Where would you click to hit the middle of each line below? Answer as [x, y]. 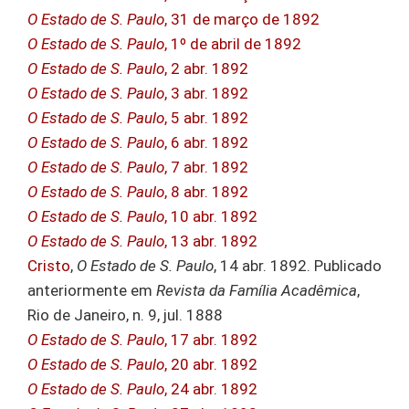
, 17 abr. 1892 [211, 340]
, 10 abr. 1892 [211, 217]
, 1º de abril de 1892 [233, 44]
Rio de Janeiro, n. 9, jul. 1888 [125, 315]
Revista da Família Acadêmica [257, 291]
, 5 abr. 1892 [206, 118]
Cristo [49, 266]
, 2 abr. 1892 [206, 69]
